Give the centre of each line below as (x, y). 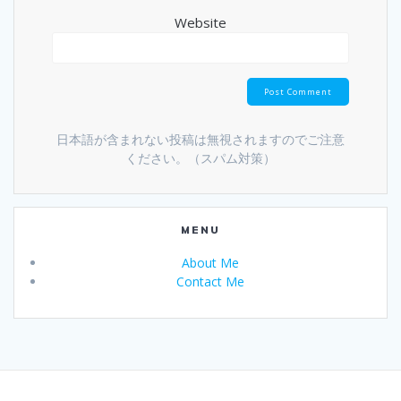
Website (200, 22)
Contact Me (210, 282)
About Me (210, 263)
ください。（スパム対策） (200, 158)
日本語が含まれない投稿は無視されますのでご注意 (200, 139)
